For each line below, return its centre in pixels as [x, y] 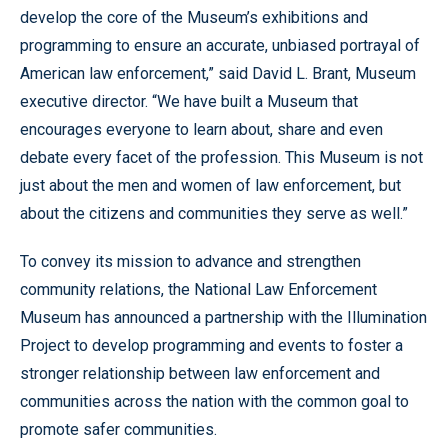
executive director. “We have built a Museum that [189, 101]
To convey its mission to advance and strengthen [190, 261]
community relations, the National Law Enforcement [198, 289]
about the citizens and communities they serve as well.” [214, 213]
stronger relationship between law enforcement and [200, 373]
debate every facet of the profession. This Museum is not [221, 157]
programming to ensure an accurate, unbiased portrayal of [220, 45]
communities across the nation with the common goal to [214, 401]
